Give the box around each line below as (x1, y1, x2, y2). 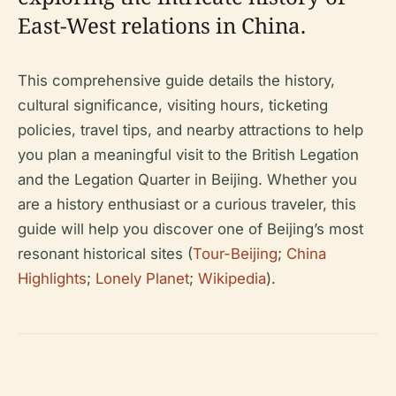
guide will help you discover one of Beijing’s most (18, 220, 363, 238)
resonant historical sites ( (18, 245, 193, 263)
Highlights (18, 270, 87, 287)
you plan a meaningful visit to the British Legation (18, 146, 359, 164)
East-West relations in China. (18, 11, 306, 40)
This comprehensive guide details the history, (18, 72, 335, 89)
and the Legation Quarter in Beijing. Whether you (18, 171, 357, 188)
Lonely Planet (95, 270, 189, 287)
